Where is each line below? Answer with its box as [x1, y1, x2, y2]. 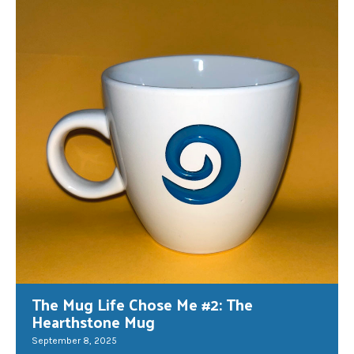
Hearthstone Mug [32, 307, 155, 337]
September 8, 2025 [32, 335, 117, 347]
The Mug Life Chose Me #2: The [32, 290, 253, 319]
